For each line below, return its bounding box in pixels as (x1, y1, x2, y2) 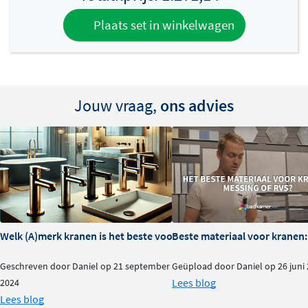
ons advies (160, 94, 234, 116)
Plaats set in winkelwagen (90, 16, 234, 34)
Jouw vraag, (74, 94, 160, 116)
